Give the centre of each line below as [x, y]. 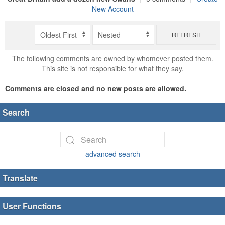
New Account [113, 9]
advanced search [113, 153]
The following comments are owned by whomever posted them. [113, 58]
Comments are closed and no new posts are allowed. [96, 88]
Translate [20, 178]
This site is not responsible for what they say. [113, 68]
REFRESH [186, 34]
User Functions [32, 206]
